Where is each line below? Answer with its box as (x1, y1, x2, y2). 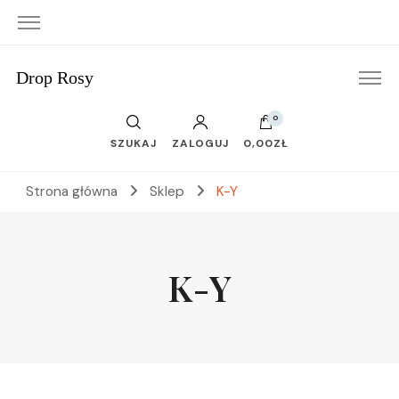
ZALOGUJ (171, 136, 229, 151)
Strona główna (26, 183, 118, 200)
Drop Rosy (15, 68, 94, 87)
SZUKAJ (110, 136, 158, 151)
